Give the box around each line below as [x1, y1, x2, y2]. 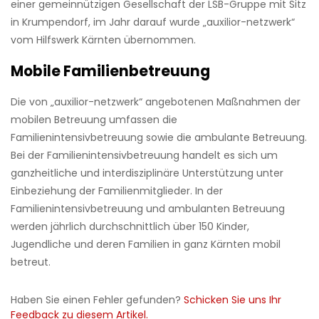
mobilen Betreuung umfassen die [11, 113, 177, 127]
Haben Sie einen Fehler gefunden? [11, 293, 184, 308]
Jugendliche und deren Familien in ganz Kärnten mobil [11, 237, 281, 252]
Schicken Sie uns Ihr [184, 293, 281, 308]
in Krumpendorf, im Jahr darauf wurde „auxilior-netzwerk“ [11, 15, 295, 30]
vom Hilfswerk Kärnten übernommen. [11, 33, 196, 48]
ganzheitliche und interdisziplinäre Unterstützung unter [11, 166, 283, 181]
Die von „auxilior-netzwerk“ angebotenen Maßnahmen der [11, 95, 300, 110]
